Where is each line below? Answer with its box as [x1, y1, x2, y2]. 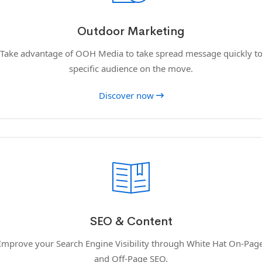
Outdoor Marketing [77, 23, 185, 39]
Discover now [98, 89, 154, 101]
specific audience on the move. [69, 62, 193, 74]
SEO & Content [89, 213, 173, 229]
